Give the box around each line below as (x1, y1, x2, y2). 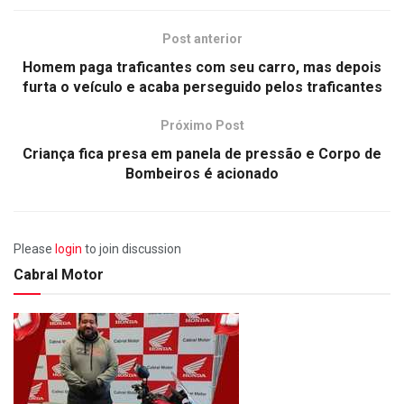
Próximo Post (160, 117, 244, 133)
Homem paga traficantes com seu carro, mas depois (23, 58, 381, 76)
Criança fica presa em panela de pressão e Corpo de (23, 144, 381, 162)
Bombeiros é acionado (125, 164, 279, 182)
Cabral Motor (14, 265, 104, 283)
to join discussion (82, 241, 181, 256)
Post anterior (161, 31, 243, 46)
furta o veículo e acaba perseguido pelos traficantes (22, 78, 382, 96)
